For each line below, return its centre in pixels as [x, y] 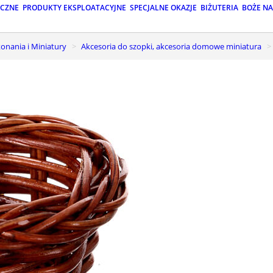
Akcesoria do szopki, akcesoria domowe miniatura [174, 46]
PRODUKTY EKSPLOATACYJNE [74, 8]
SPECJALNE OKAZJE [163, 8]
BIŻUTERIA [219, 8]
